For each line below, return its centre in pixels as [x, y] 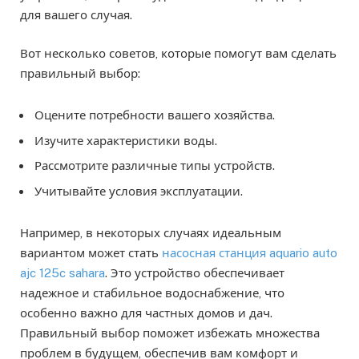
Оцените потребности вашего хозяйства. [155, 115]
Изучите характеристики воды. [126, 140]
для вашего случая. [76, 15]
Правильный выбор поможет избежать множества [170, 333]
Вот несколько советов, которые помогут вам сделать [178, 54]
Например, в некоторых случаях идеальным [151, 232]
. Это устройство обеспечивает [195, 272]
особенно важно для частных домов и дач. [146, 313]
